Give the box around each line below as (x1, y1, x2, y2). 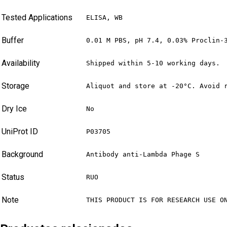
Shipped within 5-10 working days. (86, 59, 220, 67)
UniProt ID (2, 127, 38, 137)
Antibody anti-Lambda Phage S (86, 150, 200, 159)
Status (2, 172, 24, 182)
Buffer (2, 35, 24, 46)
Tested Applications (2, 13, 72, 23)
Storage (2, 81, 29, 91)
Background (2, 149, 43, 160)
